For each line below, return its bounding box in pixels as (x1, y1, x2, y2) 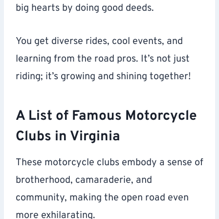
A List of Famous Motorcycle (16, 108, 197, 126)
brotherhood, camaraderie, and (16, 174, 152, 187)
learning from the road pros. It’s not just (16, 53, 190, 66)
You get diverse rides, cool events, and (16, 35, 183, 48)
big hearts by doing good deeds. (16, 2, 154, 15)
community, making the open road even (16, 192, 189, 205)
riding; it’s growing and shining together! (16, 70, 191, 84)
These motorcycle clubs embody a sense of (16, 156, 203, 170)
